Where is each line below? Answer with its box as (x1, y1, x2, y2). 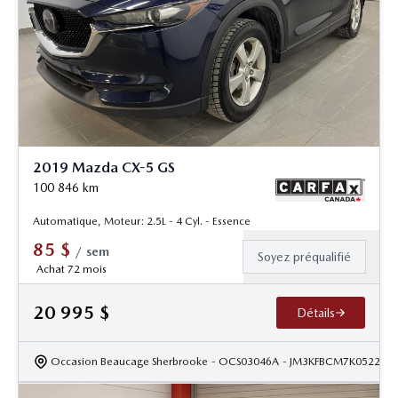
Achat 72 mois (36, 263, 107, 276)
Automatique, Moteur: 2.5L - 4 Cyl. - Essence (33, 215, 251, 228)
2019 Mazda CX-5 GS (33, 159, 175, 177)
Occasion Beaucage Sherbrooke (51, 355, 208, 369)
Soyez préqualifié (258, 250, 351, 265)
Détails (296, 306, 335, 321)
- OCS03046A (211, 355, 279, 369)
